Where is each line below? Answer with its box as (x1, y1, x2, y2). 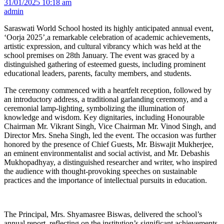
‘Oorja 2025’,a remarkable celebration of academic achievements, (4, 32, 210, 41)
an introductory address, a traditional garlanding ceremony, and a (4, 94, 207, 103)
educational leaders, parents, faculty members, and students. (4, 68, 191, 77)
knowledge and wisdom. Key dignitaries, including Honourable (4, 112, 204, 121)
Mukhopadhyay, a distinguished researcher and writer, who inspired (4, 157, 217, 166)
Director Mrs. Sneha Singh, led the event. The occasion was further (4, 130, 216, 139)
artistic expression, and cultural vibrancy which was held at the (4, 41, 201, 50)
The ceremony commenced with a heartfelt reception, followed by (4, 85, 211, 94)
